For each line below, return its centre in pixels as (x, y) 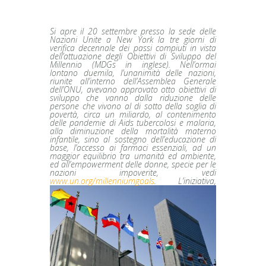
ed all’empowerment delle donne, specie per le (133, 164)
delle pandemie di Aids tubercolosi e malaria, (133, 122)
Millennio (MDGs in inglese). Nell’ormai (133, 64)
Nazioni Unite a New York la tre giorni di (133, 39)
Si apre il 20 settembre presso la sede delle (133, 31)
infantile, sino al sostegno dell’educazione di (133, 139)
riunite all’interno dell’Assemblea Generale (133, 81)
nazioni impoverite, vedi (133, 172)
